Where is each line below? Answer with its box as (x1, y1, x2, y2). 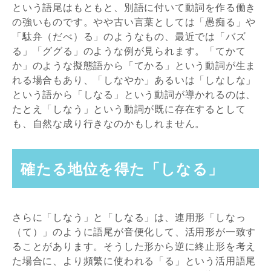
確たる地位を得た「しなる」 (21, 158, 223, 178)
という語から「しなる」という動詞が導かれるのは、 (12, 88, 256, 102)
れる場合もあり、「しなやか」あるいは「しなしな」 (12, 73, 256, 87)
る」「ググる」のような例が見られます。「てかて (12, 44, 246, 58)
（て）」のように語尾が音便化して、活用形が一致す (12, 225, 256, 239)
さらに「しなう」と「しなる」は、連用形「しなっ (12, 211, 246, 224)
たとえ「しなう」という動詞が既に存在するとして (12, 102, 246, 116)
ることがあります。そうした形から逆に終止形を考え (12, 240, 256, 253)
